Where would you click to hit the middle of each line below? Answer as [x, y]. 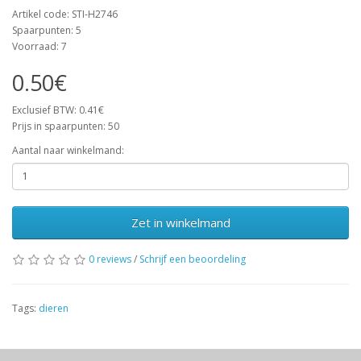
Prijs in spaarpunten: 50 [66, 126]
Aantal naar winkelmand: [68, 150]
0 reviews [110, 259]
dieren [54, 308]
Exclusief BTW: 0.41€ [58, 110]
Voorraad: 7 [39, 46]
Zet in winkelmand [180, 222]
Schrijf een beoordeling [193, 259]
